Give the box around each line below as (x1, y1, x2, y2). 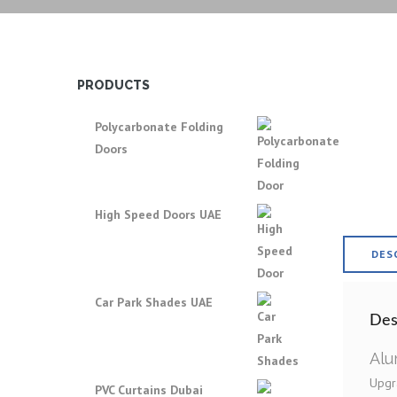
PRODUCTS (77, 78, 150, 92)
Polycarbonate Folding (95, 119, 223, 135)
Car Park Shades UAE (95, 294, 213, 310)
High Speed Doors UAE (95, 206, 222, 222)
